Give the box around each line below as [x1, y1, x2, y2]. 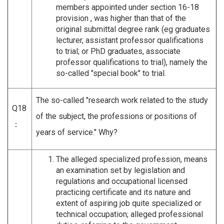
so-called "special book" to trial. [56, 68, 166, 78]
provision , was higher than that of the [56, 13, 186, 23]
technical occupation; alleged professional [56, 209, 203, 219]
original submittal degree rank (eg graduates [56, 24, 210, 34]
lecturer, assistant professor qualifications [56, 35, 203, 45]
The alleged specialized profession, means [56, 154, 207, 164]
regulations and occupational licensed [56, 176, 187, 186]
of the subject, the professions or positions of [36, 111, 197, 121]
